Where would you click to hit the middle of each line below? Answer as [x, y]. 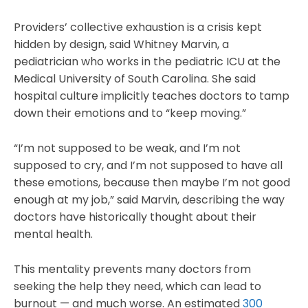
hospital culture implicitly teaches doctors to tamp [152, 96]
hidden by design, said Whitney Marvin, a [121, 45]
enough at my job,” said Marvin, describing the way [149, 200]
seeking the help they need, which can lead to [137, 287]
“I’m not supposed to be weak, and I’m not [127, 148]
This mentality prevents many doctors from [132, 269]
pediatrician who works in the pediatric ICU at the [147, 62]
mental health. [53, 234]
